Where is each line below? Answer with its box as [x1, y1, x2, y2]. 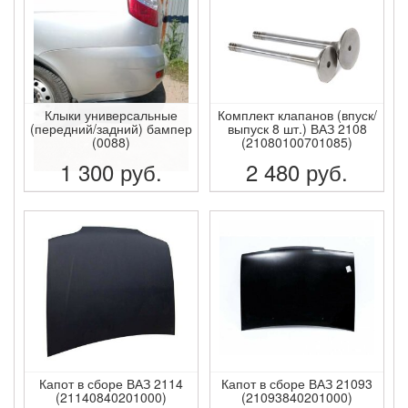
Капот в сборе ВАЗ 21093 [221, 373, 372, 393]
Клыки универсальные [45, 105, 178, 124]
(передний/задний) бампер [30, 118, 192, 138]
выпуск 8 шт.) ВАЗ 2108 [227, 118, 367, 138]
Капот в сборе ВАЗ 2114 [39, 373, 183, 393]
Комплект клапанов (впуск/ [217, 105, 377, 124]
